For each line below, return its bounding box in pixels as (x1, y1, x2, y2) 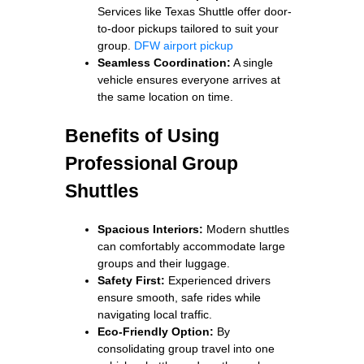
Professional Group (65, 152, 238, 174)
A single (231, 55, 273, 69)
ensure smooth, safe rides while (97, 290, 261, 304)
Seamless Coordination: (97, 55, 231, 69)
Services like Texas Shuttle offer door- (97, 4, 292, 18)
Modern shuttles (203, 222, 289, 236)
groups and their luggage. (97, 256, 230, 270)
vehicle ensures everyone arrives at (97, 72, 280, 86)
